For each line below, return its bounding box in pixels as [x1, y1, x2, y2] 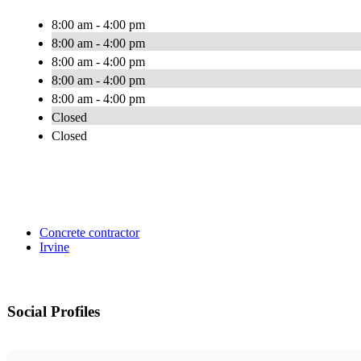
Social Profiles [7, 303, 100, 321]
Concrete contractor [39, 226, 139, 240]
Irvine [39, 240, 69, 255]
